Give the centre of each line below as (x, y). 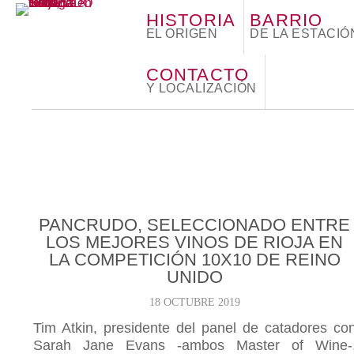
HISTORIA (191, 20)
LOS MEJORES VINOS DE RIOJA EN (195, 242)
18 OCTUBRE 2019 (194, 302)
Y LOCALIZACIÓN (201, 88)
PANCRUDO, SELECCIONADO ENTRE (195, 225)
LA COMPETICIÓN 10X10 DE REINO (194, 260)
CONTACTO (198, 75)
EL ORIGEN (182, 34)
